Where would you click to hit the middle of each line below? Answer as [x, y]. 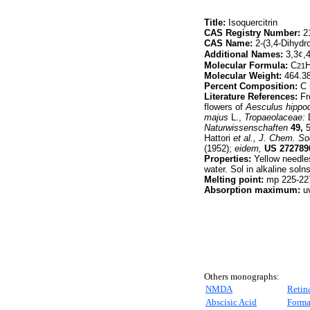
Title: [215, 22]
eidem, [248, 148]
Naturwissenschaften [246, 128]
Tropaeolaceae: [275, 117]
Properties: [228, 159]
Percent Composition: [251, 86]
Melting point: [234, 180]
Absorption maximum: [252, 190]
